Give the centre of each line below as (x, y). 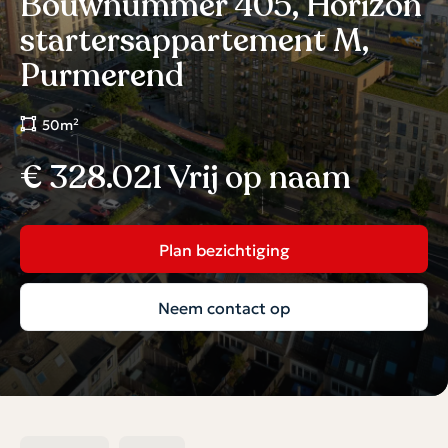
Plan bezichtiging (224, 248)
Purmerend (101, 75)
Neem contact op (224, 306)
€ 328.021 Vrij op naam (185, 177)
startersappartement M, (194, 40)
